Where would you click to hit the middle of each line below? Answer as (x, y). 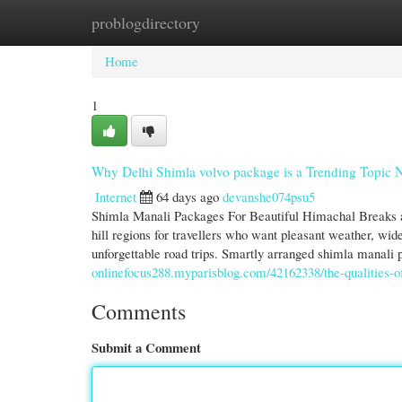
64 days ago (188, 197)
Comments (139, 311)
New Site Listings (227, 22)
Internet (116, 197)
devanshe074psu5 (269, 197)
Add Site (325, 22)
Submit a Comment (146, 347)
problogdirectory (146, 22)
